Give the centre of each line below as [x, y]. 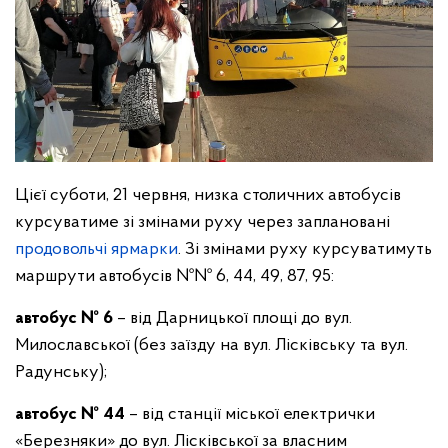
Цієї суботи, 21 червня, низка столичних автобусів [208, 196]
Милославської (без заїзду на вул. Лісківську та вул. [211, 346]
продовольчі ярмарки [96, 250]
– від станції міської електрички [250, 415]
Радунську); [61, 373]
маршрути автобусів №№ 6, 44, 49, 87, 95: [174, 277]
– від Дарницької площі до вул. [232, 319]
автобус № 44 [70, 415]
